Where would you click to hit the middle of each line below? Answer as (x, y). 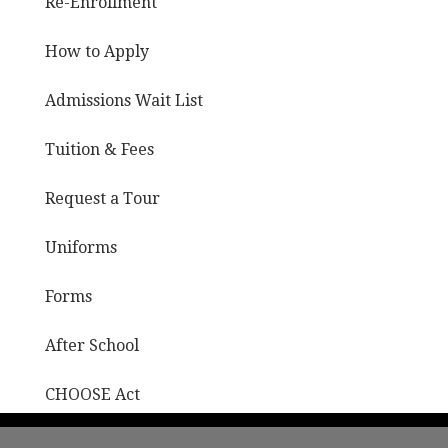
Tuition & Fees (99, 149)
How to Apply (96, 51)
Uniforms (80, 247)
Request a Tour (102, 198)
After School (91, 345)
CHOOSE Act (92, 394)
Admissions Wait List (123, 100)
